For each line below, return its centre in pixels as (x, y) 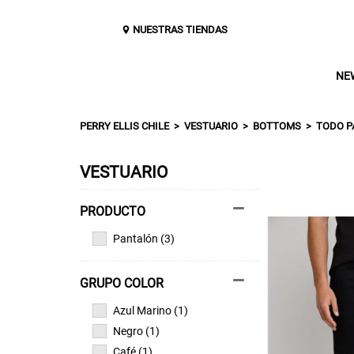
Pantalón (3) (143, 238)
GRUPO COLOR (121, 283)
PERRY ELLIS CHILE (124, 126)
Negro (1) (136, 331)
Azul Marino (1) (150, 310)
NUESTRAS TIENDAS (181, 29)
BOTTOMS (277, 126)
